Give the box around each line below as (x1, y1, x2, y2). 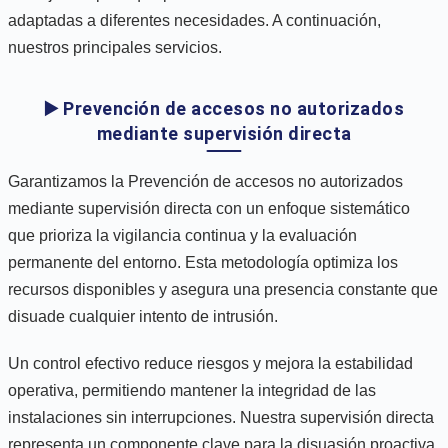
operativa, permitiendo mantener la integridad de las (8, 381, 376, 399)
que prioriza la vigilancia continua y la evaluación (8, 226, 357, 244)
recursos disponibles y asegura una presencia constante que (8, 280, 438, 298)
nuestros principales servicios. (8, 38, 222, 56)
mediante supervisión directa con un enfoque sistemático (8, 199, 410, 217)
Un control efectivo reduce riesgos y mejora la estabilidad (8, 354, 413, 372)
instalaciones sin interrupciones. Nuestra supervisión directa (8, 408, 434, 426)
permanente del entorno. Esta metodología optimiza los (8, 253, 398, 271)
